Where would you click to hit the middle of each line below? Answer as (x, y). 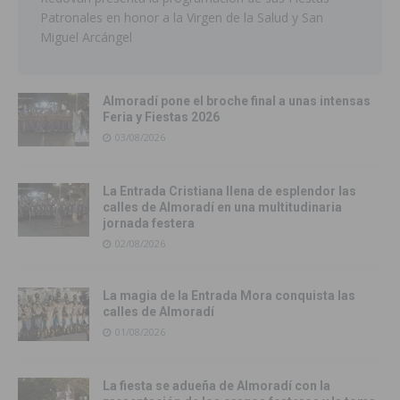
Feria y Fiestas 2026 (161, 117)
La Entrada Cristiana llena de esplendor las (229, 192)
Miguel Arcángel (86, 37)
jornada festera (149, 224)
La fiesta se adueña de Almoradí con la (217, 386)
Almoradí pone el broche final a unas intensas (237, 101)
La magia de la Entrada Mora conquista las (229, 296)
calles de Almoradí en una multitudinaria (222, 208)
